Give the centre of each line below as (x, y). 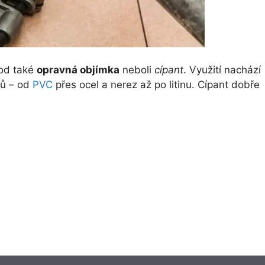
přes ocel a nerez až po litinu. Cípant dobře (156, 84)
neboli (137, 70)
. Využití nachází (222, 70)
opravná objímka (78, 70)
